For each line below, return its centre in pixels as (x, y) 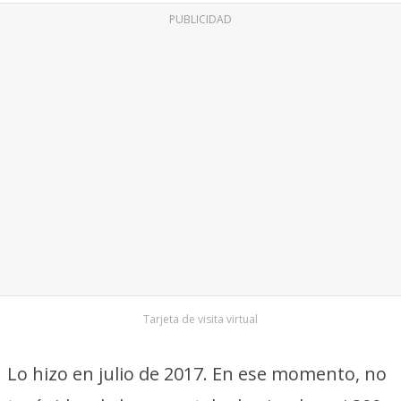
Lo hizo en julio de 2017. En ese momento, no (197, 374)
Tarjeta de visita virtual (200, 319)
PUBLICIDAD (200, 19)
